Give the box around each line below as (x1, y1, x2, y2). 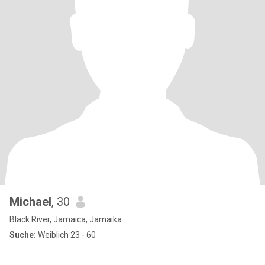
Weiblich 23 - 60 (36, 230, 96, 240)
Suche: (9, 230, 36, 240)
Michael (9, 195, 51, 209)
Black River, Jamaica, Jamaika (9, 215, 122, 224)
